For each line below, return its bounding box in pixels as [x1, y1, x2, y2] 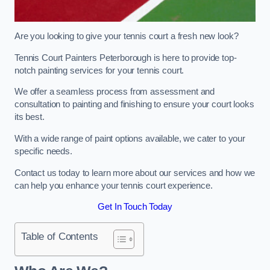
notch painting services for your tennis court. [14, 65, 187, 75]
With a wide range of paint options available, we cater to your [14, 133, 245, 143]
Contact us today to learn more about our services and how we [14, 168, 256, 178]
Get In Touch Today [98, 202, 172, 212]
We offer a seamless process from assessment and [14, 87, 215, 97]
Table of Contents [21, 230, 98, 242]
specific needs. [14, 146, 75, 156]
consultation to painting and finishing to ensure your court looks [14, 99, 254, 110]
